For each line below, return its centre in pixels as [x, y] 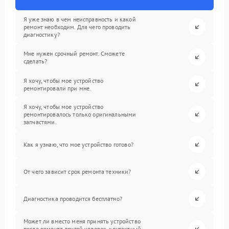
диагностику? [42, 35]
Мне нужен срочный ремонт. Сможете [74, 53]
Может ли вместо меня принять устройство [82, 221]
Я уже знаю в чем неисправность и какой [80, 19]
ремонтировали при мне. [58, 88]
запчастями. [40, 122]
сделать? [36, 61]
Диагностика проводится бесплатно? [73, 199]
